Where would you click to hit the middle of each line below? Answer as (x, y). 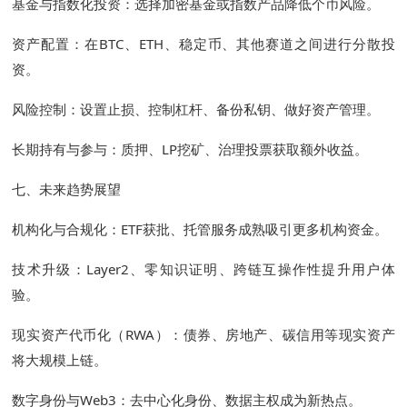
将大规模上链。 (60, 360)
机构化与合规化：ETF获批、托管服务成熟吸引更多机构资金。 (200, 229)
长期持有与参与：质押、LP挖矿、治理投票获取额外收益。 (190, 149)
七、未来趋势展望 (67, 189)
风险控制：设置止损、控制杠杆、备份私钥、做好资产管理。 (196, 109)
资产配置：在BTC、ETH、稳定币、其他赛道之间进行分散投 (203, 44)
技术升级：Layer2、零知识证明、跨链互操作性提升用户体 (203, 269)
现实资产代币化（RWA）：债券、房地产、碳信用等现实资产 (203, 335)
